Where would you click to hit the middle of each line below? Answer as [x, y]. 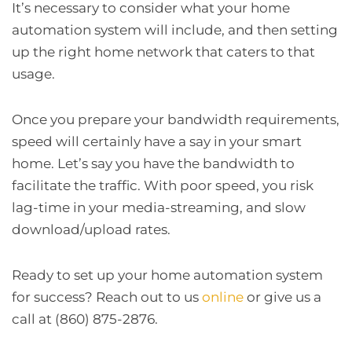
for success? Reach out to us [107, 297]
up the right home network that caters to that [163, 51]
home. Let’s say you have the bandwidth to [153, 163]
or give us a [282, 297]
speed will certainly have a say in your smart [157, 141]
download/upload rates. [91, 229]
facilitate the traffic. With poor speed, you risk [163, 185]
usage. [33, 73]
